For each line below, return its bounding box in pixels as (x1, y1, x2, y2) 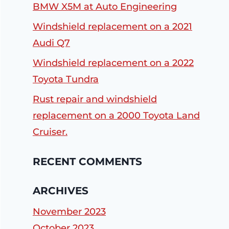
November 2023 (33, 206, 106, 218)
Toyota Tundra (33, 73, 99, 85)
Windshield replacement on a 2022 (33, 57, 194, 68)
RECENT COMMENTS (33, 155, 142, 168)
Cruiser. (33, 126, 67, 138)
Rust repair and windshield (33, 94, 157, 105)
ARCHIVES (33, 185, 88, 197)
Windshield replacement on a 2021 (33, 20, 192, 32)
